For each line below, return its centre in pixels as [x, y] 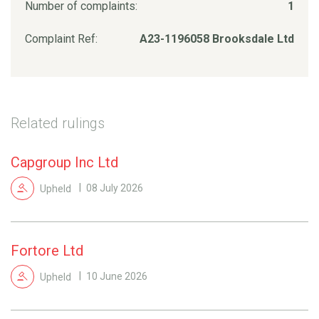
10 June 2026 [117, 277]
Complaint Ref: [61, 38]
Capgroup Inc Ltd [64, 162]
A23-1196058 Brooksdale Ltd [217, 38]
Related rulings [58, 123]
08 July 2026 [115, 188]
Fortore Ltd [47, 250]
